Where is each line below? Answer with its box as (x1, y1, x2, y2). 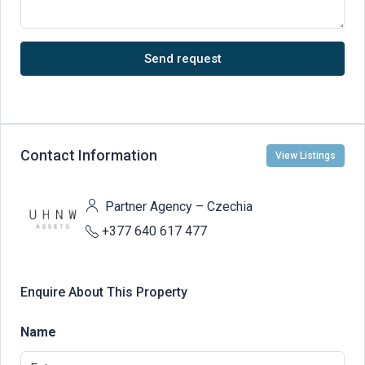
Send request (143, 51, 222, 66)
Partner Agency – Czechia (102, 198, 253, 214)
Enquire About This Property (20, 284, 187, 300)
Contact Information (20, 147, 157, 165)
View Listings (275, 149, 336, 161)
